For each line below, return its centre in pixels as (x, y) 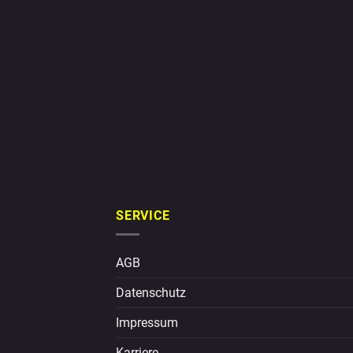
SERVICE (143, 215)
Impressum (147, 323)
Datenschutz (151, 293)
